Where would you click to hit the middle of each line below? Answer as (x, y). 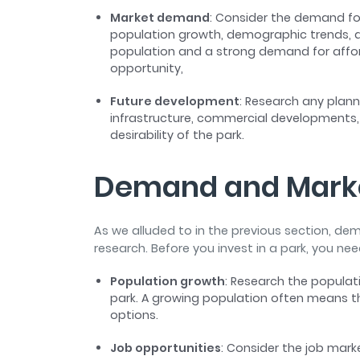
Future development (175, 102)
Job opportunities (166, 348)
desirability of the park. (179, 135)
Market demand (160, 18)
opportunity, (148, 69)
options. (136, 315)
